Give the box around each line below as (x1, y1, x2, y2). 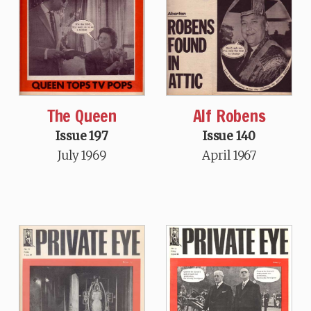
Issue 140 (202, 128, 256, 144)
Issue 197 (56, 128, 108, 144)
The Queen (47, 104, 117, 128)
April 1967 (202, 148, 257, 164)
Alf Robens (192, 104, 266, 128)
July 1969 (58, 148, 106, 163)
